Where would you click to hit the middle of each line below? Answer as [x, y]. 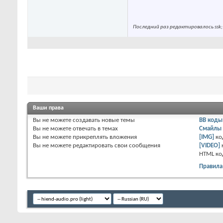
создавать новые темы [103, 120]
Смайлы [211, 129]
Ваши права [48, 108]
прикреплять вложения [104, 137]
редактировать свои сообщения [116, 146]
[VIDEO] [210, 146]
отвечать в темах [95, 129]
